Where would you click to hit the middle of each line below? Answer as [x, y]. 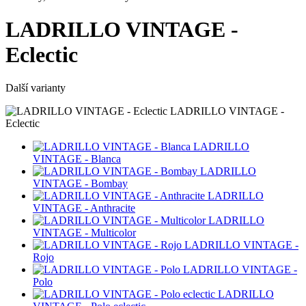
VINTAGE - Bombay [80, 184]
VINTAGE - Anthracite [84, 208]
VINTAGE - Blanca [77, 159]
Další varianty [36, 88]
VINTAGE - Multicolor [84, 233]
